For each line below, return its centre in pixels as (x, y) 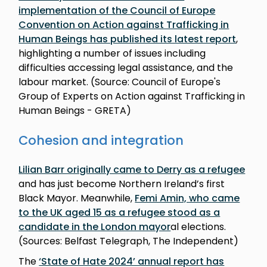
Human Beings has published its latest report (128, 39)
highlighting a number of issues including (112, 53)
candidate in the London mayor (95, 226)
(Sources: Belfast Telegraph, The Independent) (129, 241)
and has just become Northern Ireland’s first (122, 184)
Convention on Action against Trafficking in (124, 24)
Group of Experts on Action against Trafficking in (132, 96)
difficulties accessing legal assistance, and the (126, 67)
